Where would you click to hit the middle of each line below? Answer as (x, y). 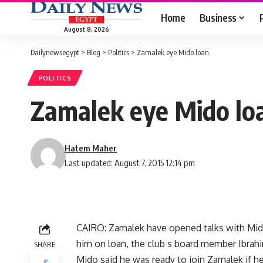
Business (218, 17)
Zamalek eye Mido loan (173, 52)
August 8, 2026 (86, 29)
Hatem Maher (91, 148)
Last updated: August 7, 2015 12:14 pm (130, 163)
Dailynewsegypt (55, 52)
